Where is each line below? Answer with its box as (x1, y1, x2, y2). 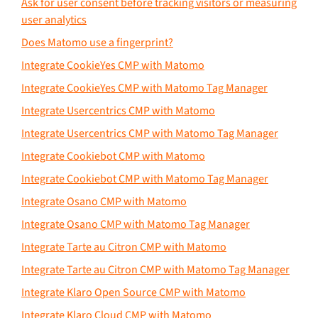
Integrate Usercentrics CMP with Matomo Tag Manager (21, 125, 278, 141)
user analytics (21, 11, 87, 28)
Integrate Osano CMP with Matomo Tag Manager (21, 216, 250, 232)
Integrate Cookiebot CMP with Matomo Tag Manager (21, 170, 268, 187)
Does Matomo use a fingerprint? (21, 34, 173, 50)
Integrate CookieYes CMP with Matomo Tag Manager (21, 79, 268, 96)
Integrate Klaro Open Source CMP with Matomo (21, 284, 246, 300)
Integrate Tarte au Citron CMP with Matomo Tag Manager (21, 261, 290, 278)
